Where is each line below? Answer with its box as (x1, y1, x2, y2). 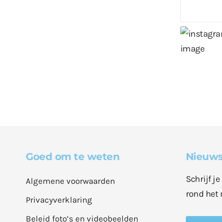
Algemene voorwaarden (26, 175, 115, 186)
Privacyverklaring (26, 194, 92, 205)
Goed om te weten (26, 150, 119, 163)
